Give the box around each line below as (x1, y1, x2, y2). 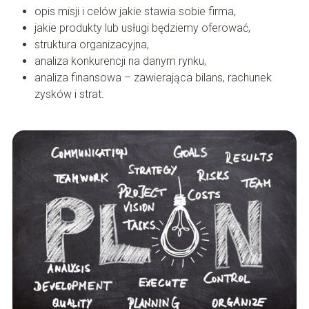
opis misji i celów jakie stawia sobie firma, (34, 4, 236, 18)
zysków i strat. (34, 87, 104, 101)
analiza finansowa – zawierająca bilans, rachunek (34, 70, 272, 84)
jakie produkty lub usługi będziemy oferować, (34, 21, 250, 34)
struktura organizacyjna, (34, 37, 149, 51)
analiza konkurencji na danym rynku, (34, 54, 206, 68)
